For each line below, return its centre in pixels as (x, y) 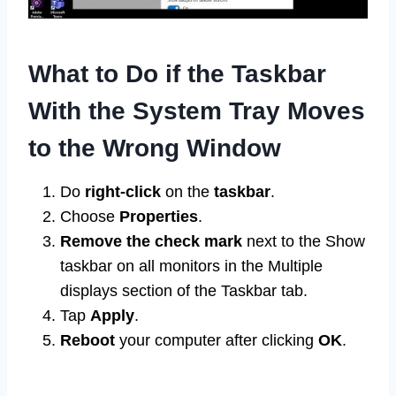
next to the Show (304, 242)
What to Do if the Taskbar (177, 74)
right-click (123, 192)
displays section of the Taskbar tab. (184, 291)
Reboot (90, 341)
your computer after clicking (219, 341)
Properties (159, 217)
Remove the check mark (151, 242)
